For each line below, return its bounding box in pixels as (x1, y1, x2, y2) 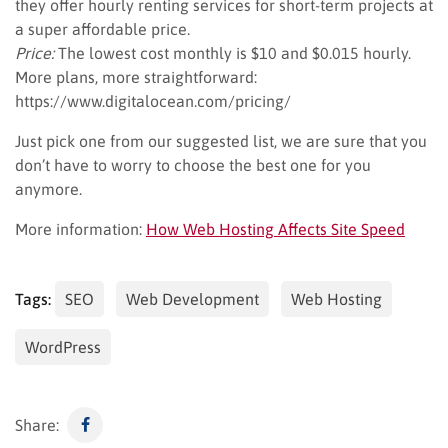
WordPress (25, 337, 101, 356)
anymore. (15, 179, 82, 198)
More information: (15, 219, 146, 238)
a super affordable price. (15, 19, 190, 38)
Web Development (126, 289, 259, 308)
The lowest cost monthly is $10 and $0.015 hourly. (54, 43, 411, 62)
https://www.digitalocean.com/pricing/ (15, 91, 291, 110)
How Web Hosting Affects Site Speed (146, 219, 405, 238)
